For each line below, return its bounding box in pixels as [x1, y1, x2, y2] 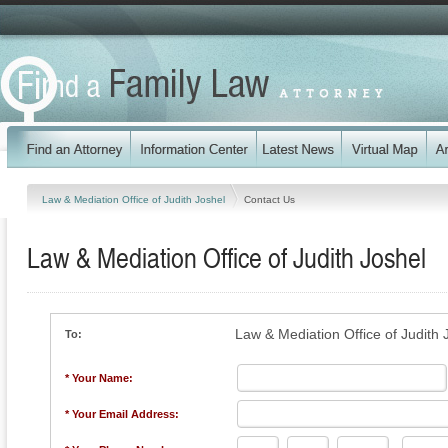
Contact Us [244, 193, 295, 205]
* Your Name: [65, 372, 133, 384]
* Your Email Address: [65, 408, 179, 420]
